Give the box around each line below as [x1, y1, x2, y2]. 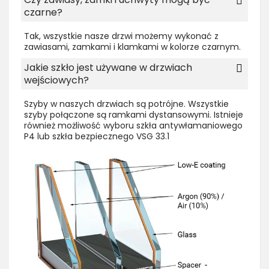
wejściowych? [24, 73, 89, 88]
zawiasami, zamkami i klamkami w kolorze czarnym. [24, 41, 241, 53]
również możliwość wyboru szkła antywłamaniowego [24, 119, 243, 132]
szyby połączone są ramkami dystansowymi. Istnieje [24, 109, 243, 121]
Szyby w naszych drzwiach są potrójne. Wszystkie [24, 98, 229, 110]
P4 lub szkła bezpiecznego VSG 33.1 [24, 130, 169, 143]
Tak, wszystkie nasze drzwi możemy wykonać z [24, 30, 219, 43]
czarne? [24, 5, 62, 20]
